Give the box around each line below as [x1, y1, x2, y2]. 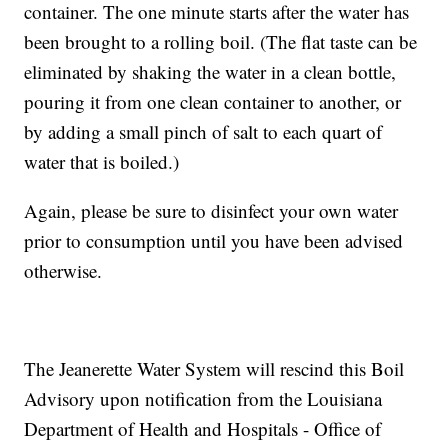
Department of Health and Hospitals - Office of [24, 416, 382, 442]
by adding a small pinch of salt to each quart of [24, 119, 383, 145]
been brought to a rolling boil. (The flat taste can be [24, 29, 418, 55]
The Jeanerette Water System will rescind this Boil [24, 356, 405, 382]
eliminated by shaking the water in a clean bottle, [24, 59, 397, 85]
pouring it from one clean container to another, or [24, 89, 402, 115]
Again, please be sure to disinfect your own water [24, 198, 399, 224]
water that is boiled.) [24, 149, 180, 175]
